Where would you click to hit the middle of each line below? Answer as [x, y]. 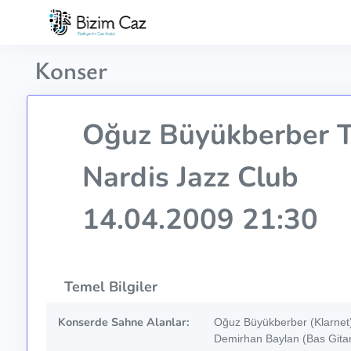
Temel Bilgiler [109, 287]
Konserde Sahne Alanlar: [123, 322]
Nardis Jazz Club [186, 178]
